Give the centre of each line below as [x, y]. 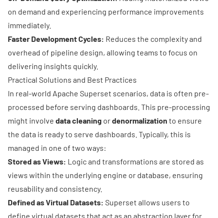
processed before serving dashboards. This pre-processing [109, 107]
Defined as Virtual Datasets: [56, 202]
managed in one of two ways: [57, 147]
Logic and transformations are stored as [135, 161]
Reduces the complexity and [153, 38]
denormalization [140, 120]
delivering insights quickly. [53, 66]
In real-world [30, 93]
